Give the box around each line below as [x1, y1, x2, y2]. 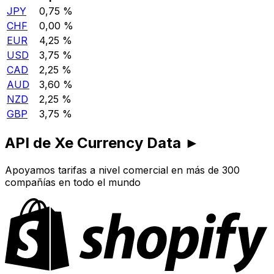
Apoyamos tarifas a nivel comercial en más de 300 [5, 164, 240, 177]
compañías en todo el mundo [5, 176, 141, 189]
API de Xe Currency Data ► [5, 134, 199, 152]
